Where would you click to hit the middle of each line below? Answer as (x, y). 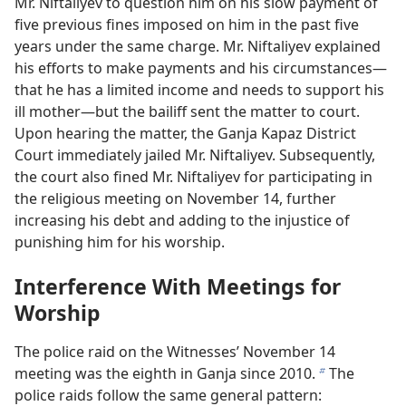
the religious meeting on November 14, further (175, 199)
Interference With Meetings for (178, 287)
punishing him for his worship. (120, 242)
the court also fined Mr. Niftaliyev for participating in (193, 177)
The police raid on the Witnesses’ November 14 (175, 352)
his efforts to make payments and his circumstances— (201, 68)
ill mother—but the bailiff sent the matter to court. (187, 112)
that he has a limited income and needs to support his (199, 90)
